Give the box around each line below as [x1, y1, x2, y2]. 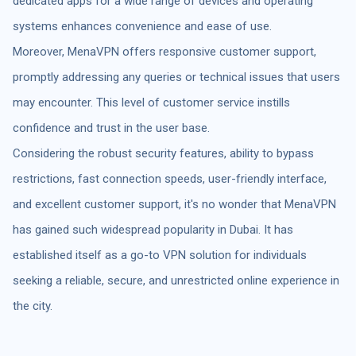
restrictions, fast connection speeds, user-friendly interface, [13, 171, 327, 186]
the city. [13, 298, 52, 313]
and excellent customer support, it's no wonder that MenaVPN [13, 196, 336, 211]
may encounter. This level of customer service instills [13, 95, 290, 110]
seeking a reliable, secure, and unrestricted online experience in [13, 273, 339, 288]
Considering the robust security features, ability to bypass [13, 145, 314, 161]
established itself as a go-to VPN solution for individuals [13, 247, 307, 262]
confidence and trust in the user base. [13, 120, 210, 135]
